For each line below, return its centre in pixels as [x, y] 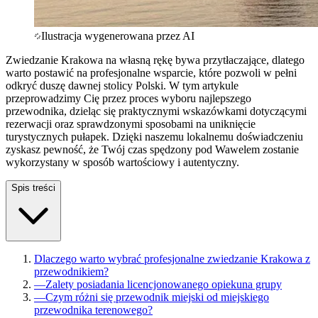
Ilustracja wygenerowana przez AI [118, 35]
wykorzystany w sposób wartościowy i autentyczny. [122, 162]
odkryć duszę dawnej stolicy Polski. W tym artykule [122, 85]
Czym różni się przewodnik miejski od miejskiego [157, 297]
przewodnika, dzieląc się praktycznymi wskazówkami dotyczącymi [156, 111]
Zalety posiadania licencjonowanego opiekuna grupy [164, 284]
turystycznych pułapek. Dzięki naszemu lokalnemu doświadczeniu [154, 136]
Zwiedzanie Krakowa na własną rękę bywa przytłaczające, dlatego [155, 60]
